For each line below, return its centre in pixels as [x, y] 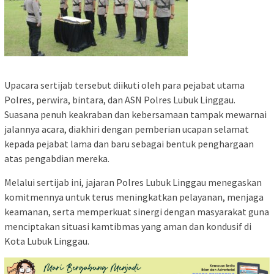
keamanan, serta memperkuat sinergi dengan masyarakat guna [137, 212]
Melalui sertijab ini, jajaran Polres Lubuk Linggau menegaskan [133, 183]
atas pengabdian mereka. [57, 159]
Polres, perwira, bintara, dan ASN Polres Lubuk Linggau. [120, 100]
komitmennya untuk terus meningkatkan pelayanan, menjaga [134, 197]
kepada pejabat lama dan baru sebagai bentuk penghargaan [129, 144]
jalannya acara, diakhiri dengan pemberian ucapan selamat [127, 129]
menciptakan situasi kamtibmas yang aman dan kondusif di [128, 227]
